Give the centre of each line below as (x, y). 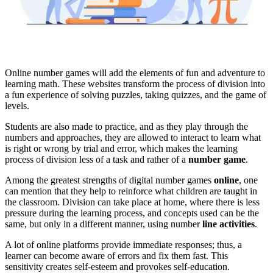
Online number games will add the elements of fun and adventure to (135, 73)
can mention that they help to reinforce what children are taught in (131, 191)
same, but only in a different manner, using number (104, 224)
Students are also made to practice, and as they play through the (126, 126)
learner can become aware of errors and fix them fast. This (116, 255)
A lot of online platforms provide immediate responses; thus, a (123, 244)
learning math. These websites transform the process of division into (135, 83)
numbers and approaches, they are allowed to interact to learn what (133, 137)
